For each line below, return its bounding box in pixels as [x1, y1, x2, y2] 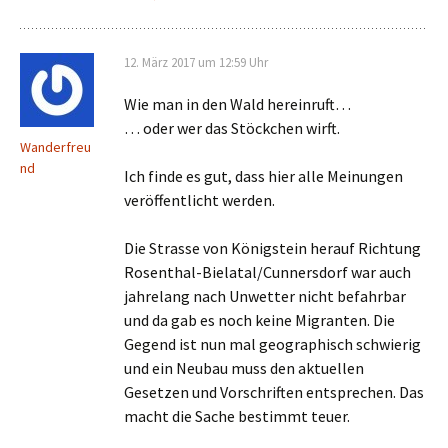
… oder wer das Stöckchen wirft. [124, 118, 340, 138]
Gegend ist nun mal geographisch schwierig [124, 334, 421, 354]
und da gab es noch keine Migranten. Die [124, 310, 395, 330]
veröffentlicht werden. [124, 190, 275, 210]
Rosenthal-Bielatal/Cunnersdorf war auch [124, 262, 411, 282]
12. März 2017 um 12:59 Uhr [124, 54, 268, 71]
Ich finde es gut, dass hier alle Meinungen [124, 166, 403, 186]
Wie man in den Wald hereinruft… [124, 94, 351, 114]
